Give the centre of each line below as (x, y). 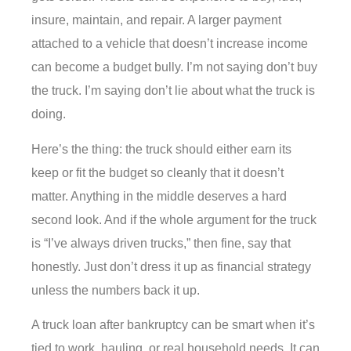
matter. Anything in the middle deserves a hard (159, 196)
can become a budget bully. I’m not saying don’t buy (174, 67)
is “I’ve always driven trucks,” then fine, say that (161, 243)
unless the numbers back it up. (116, 290)
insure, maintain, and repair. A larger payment (156, 20)
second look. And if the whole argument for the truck (174, 219)
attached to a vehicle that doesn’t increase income (170, 44)
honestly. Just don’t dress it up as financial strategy (171, 266)
